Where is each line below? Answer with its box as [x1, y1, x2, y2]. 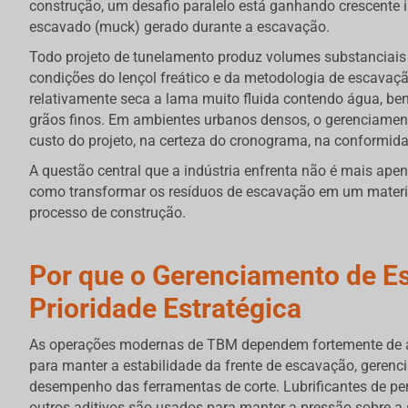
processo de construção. [29, 204, 186, 222]
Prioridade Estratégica [29, 292, 301, 325]
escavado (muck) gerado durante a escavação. [29, 18, 330, 36]
